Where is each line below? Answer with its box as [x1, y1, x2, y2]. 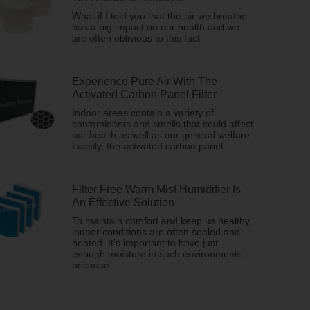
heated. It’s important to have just [72, 237, 218, 248]
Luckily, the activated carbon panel [72, 140, 223, 152]
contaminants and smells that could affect [72, 118, 253, 129]
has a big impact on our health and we [72, 21, 239, 33]
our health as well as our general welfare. [72, 129, 253, 140]
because [72, 259, 109, 271]
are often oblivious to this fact [72, 33, 200, 44]
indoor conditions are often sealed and [72, 226, 240, 237]
